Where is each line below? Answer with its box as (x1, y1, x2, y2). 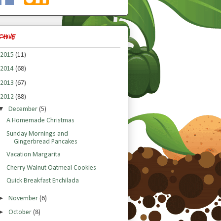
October (8, 209, 33, 217)
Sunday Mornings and (6, 130, 68, 138)
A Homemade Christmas (6, 117, 74, 125)
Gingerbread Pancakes (13, 138, 77, 146)
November (8, 194, 39, 202)
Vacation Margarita (6, 151, 61, 159)
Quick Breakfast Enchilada (6, 177, 79, 185)
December (8, 106, 39, 113)
